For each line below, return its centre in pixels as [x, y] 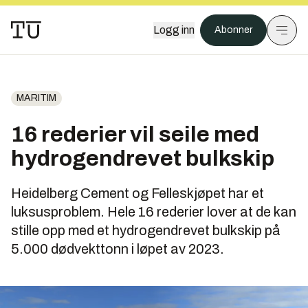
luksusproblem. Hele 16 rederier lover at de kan [154, 212]
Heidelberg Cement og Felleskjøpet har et [137, 193]
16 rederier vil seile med [135, 134]
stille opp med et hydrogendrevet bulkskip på [146, 230]
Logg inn [174, 30]
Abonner [233, 30]
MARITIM [36, 98]
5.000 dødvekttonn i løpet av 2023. [118, 249]
